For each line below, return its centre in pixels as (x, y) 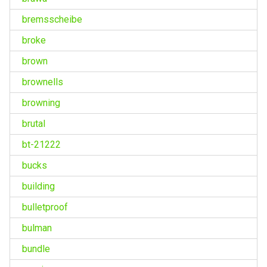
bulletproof (45, 207)
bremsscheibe (52, 19)
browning (41, 103)
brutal (33, 123)
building (38, 186)
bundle (36, 249)
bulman (37, 228)
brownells (42, 82)
